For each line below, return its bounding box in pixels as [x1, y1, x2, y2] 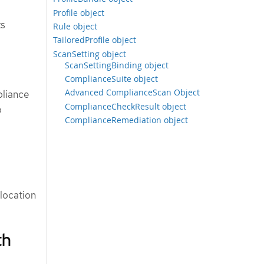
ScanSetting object [53, 48, 127, 60]
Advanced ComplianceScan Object [65, 87, 200, 98]
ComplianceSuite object [65, 73, 159, 85]
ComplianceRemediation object [65, 114, 189, 126]
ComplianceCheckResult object [65, 100, 187, 112]
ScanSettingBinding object [65, 59, 169, 71]
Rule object [53, 21, 98, 32]
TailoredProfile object [53, 34, 137, 46]
